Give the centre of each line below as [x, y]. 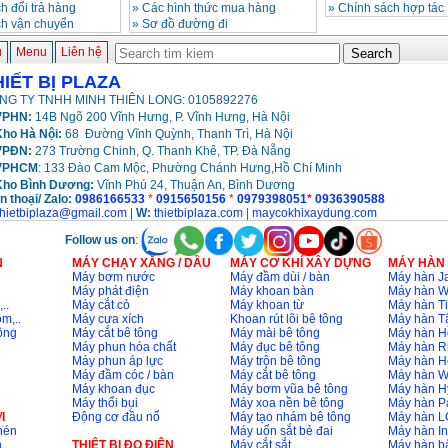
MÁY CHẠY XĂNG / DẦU [141, 263]
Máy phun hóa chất [123, 347]
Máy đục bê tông [274, 347]
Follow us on [99, 240]
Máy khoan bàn [271, 291]
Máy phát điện [110, 291]
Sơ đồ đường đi [184, 24]
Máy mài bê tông [274, 333]
